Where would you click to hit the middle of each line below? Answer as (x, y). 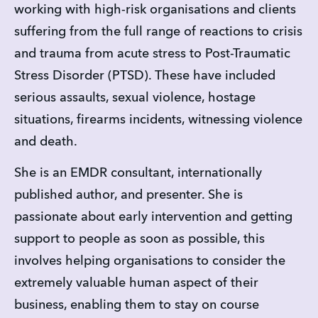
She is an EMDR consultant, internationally (138, 174)
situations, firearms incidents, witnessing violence (158, 120)
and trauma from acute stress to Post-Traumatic (152, 54)
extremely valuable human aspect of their (136, 284)
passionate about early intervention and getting (153, 218)
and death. (46, 142)
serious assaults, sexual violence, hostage (135, 98)
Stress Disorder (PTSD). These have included (145, 76)
